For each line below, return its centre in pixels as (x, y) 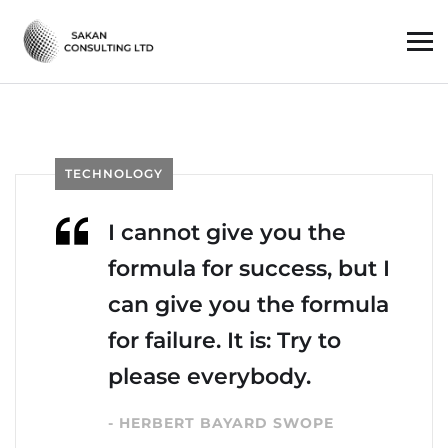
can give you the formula (248, 305)
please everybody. (209, 377)
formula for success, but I (249, 269)
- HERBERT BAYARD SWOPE (221, 423)
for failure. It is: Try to (224, 341)
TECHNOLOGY (114, 174)
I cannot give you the (227, 233)
